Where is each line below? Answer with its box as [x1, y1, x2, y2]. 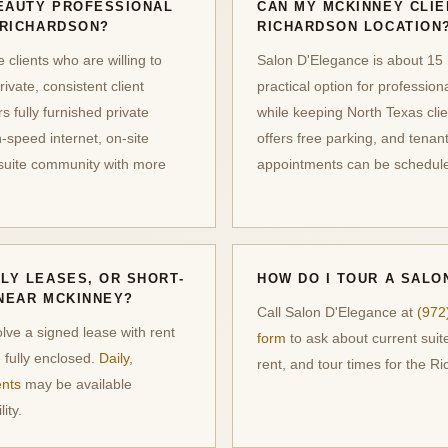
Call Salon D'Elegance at [257, 304, 417, 321]
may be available [21, 376, 132, 393]
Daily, [99, 350, 133, 367]
